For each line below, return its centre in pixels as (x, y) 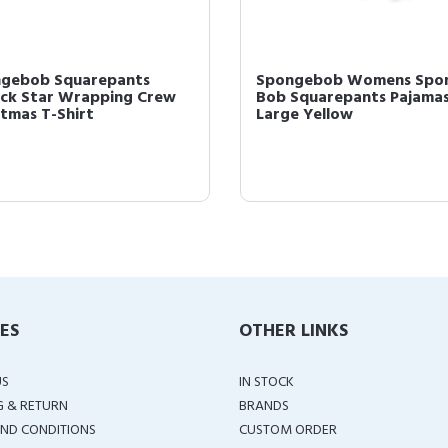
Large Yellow (304, 115)
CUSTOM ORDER (288, 430)
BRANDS (264, 406)
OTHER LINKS (293, 331)
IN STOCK (266, 382)
